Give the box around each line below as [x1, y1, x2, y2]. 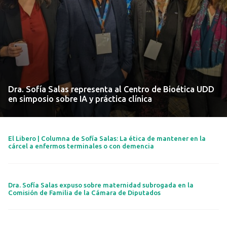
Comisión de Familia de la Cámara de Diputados [8, 188, 163, 196]
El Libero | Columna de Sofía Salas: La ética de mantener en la [8, 135, 206, 142]
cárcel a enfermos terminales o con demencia [8, 142, 155, 150]
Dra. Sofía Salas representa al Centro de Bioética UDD [8, 84, 215, 94]
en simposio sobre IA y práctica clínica [8, 94, 153, 103]
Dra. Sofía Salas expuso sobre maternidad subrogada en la [8, 181, 194, 188]
